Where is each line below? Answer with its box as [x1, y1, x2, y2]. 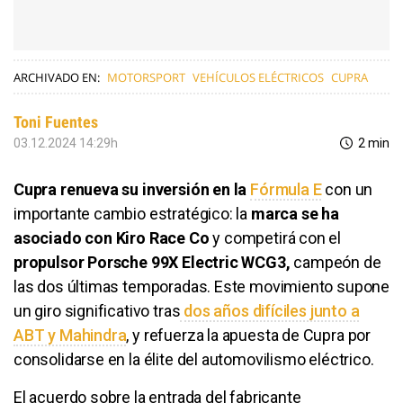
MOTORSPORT [107, 68, 185, 85]
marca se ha [250, 203, 339, 223]
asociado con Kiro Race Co [13, 228, 210, 247]
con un [321, 179, 373, 199]
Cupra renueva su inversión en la [13, 179, 251, 199]
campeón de [290, 252, 381, 272]
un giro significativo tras [13, 300, 181, 320]
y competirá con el [209, 228, 342, 247]
